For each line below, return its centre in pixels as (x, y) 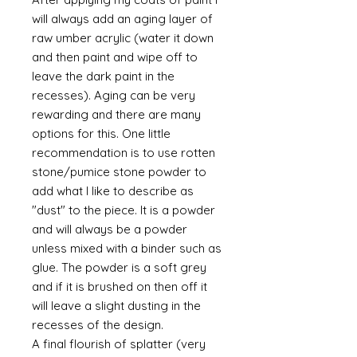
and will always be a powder (110, 229)
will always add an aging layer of (122, 19)
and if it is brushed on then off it (120, 286)
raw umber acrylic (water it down (123, 38)
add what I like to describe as (113, 191)
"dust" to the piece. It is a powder (124, 210)
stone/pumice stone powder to (119, 172)
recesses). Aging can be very (114, 95)
